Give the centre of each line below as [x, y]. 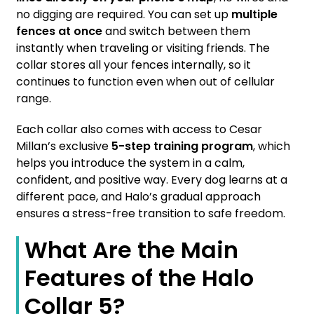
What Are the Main [131, 250]
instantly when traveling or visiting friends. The [143, 48]
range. [34, 99]
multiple [254, 15]
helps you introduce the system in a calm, [130, 163]
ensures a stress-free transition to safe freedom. [151, 214]
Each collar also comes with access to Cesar [139, 130]
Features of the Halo [139, 278]
